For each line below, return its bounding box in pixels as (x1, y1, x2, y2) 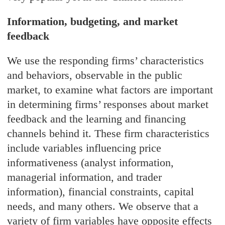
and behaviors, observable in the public (7, 69, 183, 82)
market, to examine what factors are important (7, 83, 213, 96)
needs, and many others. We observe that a (7, 200, 199, 213)
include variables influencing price (7, 142, 162, 155)
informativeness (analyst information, (7, 156, 174, 169)
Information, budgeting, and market (7, 15, 178, 28)
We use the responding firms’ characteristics (7, 54, 204, 67)
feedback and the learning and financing (7, 113, 186, 126)
